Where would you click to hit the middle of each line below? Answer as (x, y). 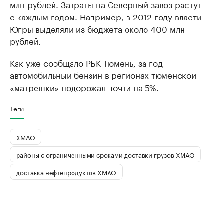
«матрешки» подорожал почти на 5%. (84, 87)
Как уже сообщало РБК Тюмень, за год (86, 63)
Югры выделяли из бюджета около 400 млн (97, 28)
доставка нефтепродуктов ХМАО (66, 172)
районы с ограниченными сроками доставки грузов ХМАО (105, 154)
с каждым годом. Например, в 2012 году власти (106, 16)
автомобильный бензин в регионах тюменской (103, 75)
